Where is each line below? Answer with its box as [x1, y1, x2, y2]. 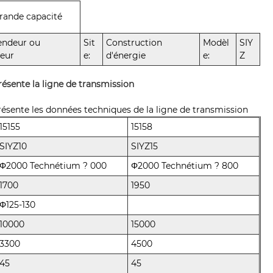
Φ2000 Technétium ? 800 [131, 160, 239, 171]
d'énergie [106, 49, 146, 61]
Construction [106, 37, 163, 48]
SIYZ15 [131, 140, 158, 152]
